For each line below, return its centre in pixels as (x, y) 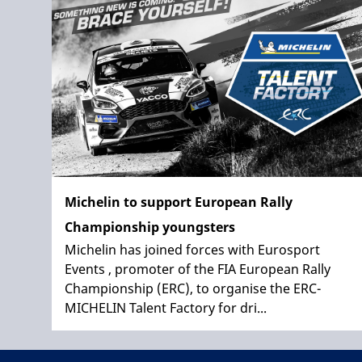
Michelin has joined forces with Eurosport (192, 249)
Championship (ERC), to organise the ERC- (193, 288)
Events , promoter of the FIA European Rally (198, 269)
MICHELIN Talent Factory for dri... (166, 307)
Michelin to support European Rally (179, 202)
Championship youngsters (150, 227)
